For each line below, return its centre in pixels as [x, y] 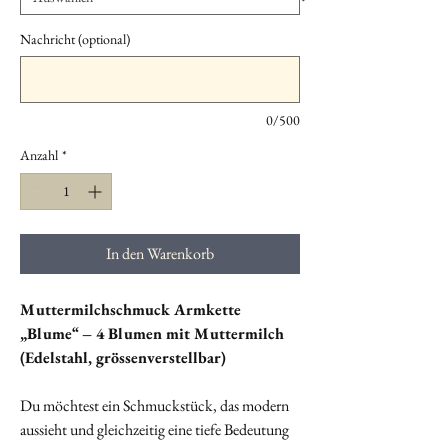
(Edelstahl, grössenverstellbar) [123, 358]
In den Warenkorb [160, 254]
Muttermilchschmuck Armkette [130, 310]
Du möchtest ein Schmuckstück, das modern [154, 406]
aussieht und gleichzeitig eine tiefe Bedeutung [154, 430]
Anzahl [39, 155]
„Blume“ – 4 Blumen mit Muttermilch [152, 334]
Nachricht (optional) [75, 39]
